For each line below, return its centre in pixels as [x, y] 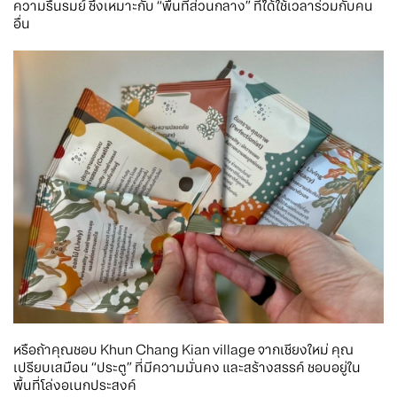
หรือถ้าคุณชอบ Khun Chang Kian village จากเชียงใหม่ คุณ [183, 350]
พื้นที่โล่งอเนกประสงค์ [75, 386]
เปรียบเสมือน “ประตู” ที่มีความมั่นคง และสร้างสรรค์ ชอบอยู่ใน [187, 368]
